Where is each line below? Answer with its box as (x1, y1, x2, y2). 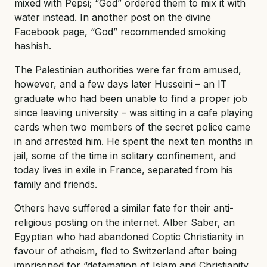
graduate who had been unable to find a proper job (14, 92, 247, 104)
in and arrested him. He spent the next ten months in (14, 135, 253, 147)
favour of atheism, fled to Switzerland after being (14, 244, 237, 257)
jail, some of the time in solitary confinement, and (14, 149, 236, 162)
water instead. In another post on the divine (14, 11, 211, 23)
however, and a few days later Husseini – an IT (14, 77, 227, 90)
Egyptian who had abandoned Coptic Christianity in (14, 230, 244, 243)
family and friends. (14, 178, 97, 190)
